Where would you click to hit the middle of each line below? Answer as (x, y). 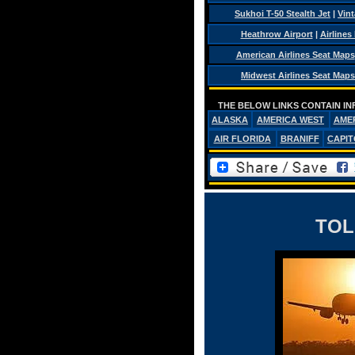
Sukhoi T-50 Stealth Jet (282, 13)
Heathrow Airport (277, 34)
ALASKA (230, 120)
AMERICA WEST (290, 120)
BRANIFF (300, 139)
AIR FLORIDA (242, 139)
